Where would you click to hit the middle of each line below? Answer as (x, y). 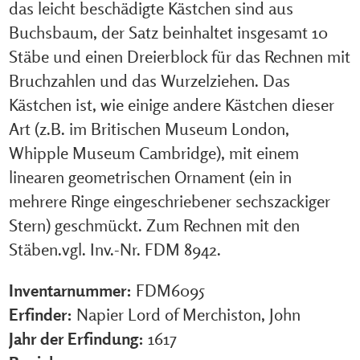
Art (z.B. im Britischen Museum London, (149, 129)
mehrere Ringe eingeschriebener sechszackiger (169, 201)
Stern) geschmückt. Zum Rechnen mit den (154, 225)
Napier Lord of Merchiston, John (188, 315)
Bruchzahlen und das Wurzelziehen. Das (149, 81)
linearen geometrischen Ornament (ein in (150, 177)
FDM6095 (170, 290)
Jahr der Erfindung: (76, 339)
